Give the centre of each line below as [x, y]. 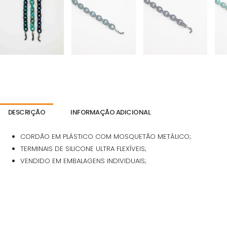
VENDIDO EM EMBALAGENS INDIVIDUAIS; [83, 161]
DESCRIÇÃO [27, 112]
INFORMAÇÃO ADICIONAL [111, 112]
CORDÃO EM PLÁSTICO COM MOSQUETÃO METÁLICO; [106, 137]
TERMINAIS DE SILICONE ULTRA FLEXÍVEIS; [83, 149]
